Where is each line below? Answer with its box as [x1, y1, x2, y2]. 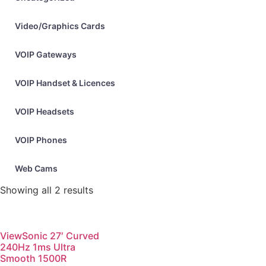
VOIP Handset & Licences [15, 78, 115, 88]
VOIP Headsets [15, 106, 74, 116]
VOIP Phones [15, 135, 67, 145]
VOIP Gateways [15, 49, 77, 59]
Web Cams [15, 163, 58, 173]
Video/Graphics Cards [15, 21, 105, 31]
